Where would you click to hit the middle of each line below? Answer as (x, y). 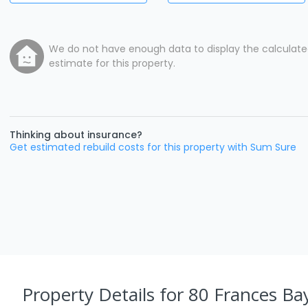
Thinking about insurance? (76, 134)
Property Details (91, 294)
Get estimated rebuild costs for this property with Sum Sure (153, 147)
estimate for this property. (112, 63)
